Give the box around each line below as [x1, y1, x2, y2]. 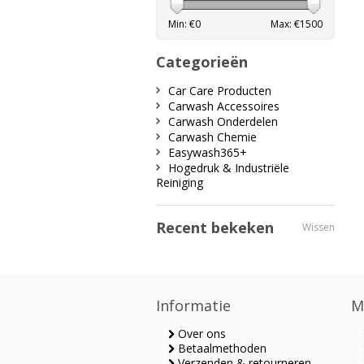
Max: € [271, 17, 300, 31]
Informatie [156, 296, 231, 315]
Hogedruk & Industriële [168, 160, 289, 175]
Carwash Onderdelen [168, 114, 278, 129]
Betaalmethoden [175, 340, 266, 356]
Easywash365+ [168, 145, 247, 160]
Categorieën [156, 52, 248, 71]
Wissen [302, 220, 335, 234]
